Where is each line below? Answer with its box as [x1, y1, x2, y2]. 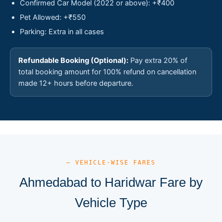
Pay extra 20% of [128, 55, 187, 65]
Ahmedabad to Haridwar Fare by [19, 174, 203, 190]
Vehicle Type [75, 195, 147, 210]
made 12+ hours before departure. [18, 78, 133, 88]
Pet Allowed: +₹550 [20, 12, 86, 22]
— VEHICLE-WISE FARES [66, 159, 156, 166]
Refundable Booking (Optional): [18, 55, 128, 65]
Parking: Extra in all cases [20, 27, 104, 36]
